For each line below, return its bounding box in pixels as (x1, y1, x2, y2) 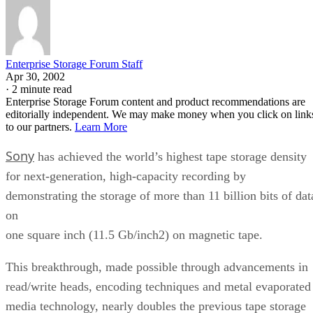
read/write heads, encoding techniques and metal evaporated (6, 279, 311, 293)
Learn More (75, 120, 127, 133)
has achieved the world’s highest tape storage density (34, 149, 307, 163)
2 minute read (12, 82, 72, 95)
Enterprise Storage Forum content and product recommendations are (6, 95, 305, 108)
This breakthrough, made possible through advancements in (6, 259, 308, 274)
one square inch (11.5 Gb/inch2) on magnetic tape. (6, 227, 263, 242)
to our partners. (6, 120, 75, 133)
